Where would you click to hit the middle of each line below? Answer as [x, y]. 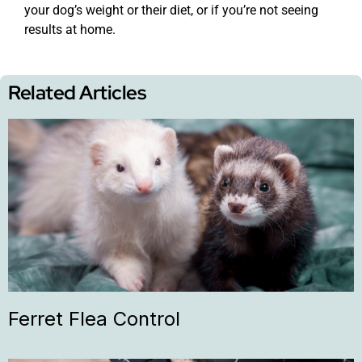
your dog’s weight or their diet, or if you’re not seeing [171, 11]
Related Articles [77, 93]
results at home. [70, 30]
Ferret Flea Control [94, 319]
